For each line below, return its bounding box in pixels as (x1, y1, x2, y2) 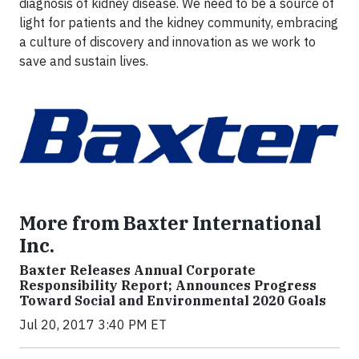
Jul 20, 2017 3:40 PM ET (19, 316, 167, 333)
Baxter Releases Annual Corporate (19, 261, 256, 278)
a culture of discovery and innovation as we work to (19, 34, 316, 50)
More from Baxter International (19, 210, 321, 235)
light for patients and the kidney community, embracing (19, 14, 338, 30)
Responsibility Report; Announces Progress (19, 276, 317, 293)
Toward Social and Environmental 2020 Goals (19, 292, 326, 309)
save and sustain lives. (19, 53, 148, 69)
